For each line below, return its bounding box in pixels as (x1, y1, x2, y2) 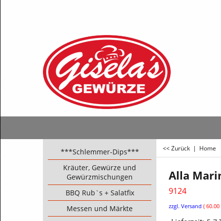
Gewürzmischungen (67, 172, 133, 182)
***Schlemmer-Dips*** (60, 147, 139, 156)
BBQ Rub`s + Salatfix (65, 188, 134, 197)
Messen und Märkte (67, 204, 133, 213)
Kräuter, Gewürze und (63, 163, 136, 172)
